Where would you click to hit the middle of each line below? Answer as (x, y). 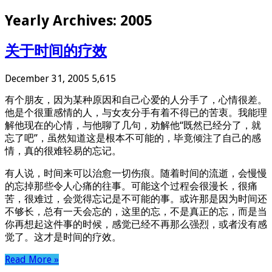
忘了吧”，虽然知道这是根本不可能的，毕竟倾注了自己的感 (133, 138)
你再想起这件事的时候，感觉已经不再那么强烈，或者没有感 (136, 224)
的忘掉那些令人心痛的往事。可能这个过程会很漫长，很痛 (131, 186)
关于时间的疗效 (56, 51)
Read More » (32, 259)
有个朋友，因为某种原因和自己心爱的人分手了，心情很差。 (136, 100)
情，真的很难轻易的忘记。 (63, 151)
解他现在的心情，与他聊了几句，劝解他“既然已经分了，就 (133, 125)
